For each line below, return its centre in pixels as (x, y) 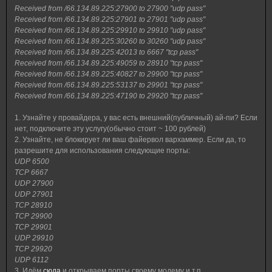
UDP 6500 (32, 161)
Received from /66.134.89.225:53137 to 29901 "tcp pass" (108, 85)
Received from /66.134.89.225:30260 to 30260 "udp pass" (110, 41)
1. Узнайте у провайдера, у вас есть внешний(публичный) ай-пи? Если (136, 118)
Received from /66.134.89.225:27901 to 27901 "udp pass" (110, 19)
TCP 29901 (33, 227)
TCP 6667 (31, 172)
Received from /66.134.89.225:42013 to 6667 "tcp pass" (106, 52)
